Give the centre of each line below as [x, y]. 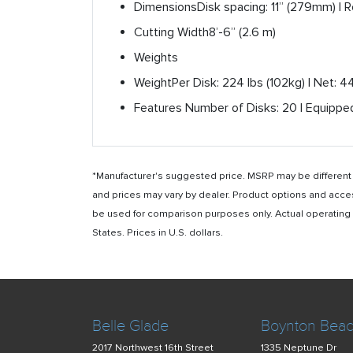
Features [158, 108]
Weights [156, 58]
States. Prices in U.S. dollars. [158, 232]
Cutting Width [171, 32]
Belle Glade [130, 326]
